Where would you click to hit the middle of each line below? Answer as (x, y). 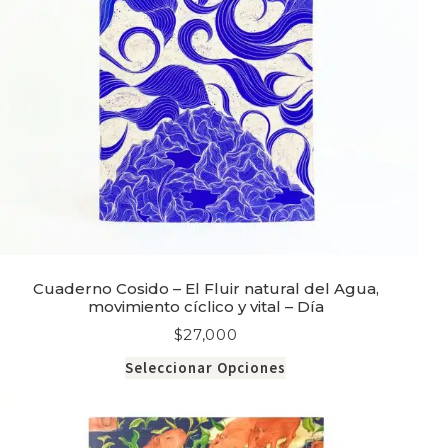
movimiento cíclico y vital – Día (205, 307)
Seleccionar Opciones (206, 368)
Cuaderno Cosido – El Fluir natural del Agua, (205, 289)
